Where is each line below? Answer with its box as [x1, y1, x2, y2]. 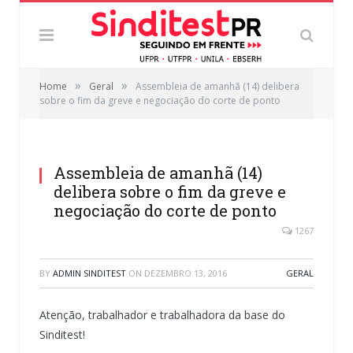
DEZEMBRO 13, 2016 [144, 266, 227, 279]
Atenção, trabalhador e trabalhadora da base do [39, 307, 285, 322]
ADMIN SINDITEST [53, 266, 126, 279]
